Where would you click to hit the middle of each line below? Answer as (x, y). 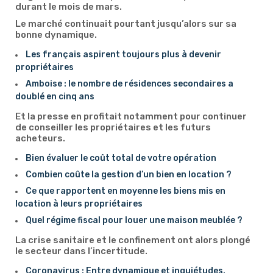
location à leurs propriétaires (79, 204)
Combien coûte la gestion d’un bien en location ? (129, 175)
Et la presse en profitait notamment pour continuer (131, 116)
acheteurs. (40, 138)
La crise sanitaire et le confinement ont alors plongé (133, 240)
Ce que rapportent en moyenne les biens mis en (126, 191)
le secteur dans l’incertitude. (81, 251)
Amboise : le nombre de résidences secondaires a (129, 84)
